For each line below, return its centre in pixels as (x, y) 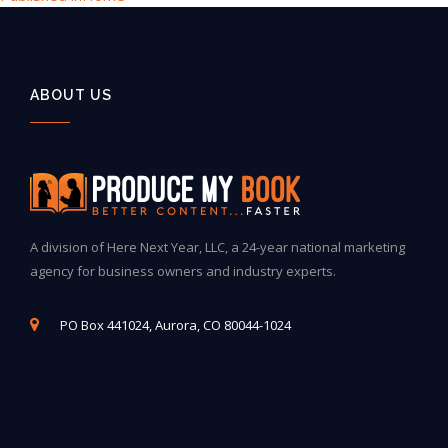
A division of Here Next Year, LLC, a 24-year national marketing (217, 247)
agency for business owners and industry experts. (183, 271)
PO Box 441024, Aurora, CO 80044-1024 (175, 325)
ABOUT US (71, 95)
